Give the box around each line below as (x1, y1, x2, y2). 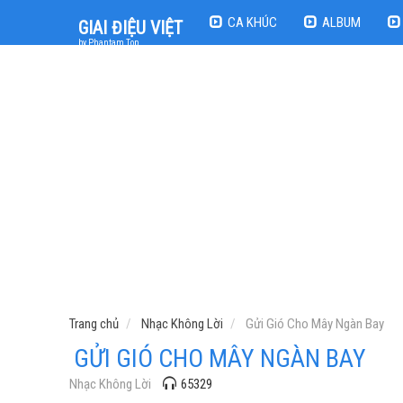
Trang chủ (69, 316, 119, 332)
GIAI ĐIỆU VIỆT (78, 16, 183, 39)
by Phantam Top (78, 37, 139, 48)
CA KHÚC (228, 13, 277, 31)
